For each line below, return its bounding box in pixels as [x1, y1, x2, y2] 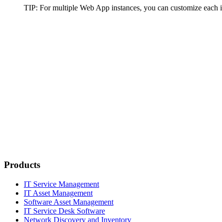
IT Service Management [24, 179, 99, 188]
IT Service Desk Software [24, 206, 105, 215]
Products [4, 160, 40, 170]
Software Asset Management [24, 197, 113, 206]
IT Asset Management [24, 188, 93, 197]
